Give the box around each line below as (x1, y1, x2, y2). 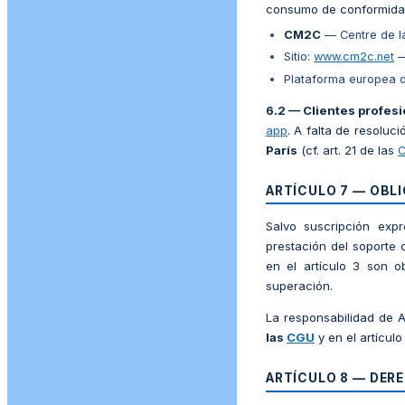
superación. (266, 278, 333, 294)
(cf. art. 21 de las (297, 142, 398, 157)
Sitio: (284, 50, 314, 64)
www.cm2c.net (314, 50, 394, 64)
